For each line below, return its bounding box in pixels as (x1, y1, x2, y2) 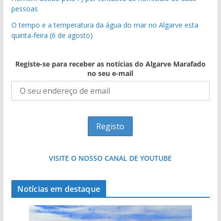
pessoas (11, 4, 38, 13)
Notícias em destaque (17, 184, 100, 194)
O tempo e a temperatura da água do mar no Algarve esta (11, 20, 198, 30)
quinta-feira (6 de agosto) (11, 31, 93, 40)
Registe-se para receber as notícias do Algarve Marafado (15, 59, 206, 69)
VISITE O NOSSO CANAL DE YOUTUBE (49, 153, 172, 163)
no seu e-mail (87, 69, 134, 78)
